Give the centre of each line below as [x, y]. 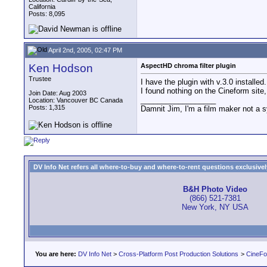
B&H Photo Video [215, 190]
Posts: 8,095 [47, 14]
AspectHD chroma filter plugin [188, 66]
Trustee [40, 79]
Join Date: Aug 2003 [58, 93]
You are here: [56, 254]
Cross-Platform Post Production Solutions [178, 254]
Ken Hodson [61, 68]
